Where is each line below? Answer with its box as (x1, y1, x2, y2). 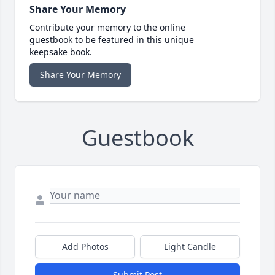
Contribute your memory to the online (29, 21, 185, 34)
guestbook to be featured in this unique (29, 34, 194, 46)
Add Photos (61, 241, 109, 253)
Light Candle (164, 241, 216, 253)
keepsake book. (29, 46, 92, 58)
